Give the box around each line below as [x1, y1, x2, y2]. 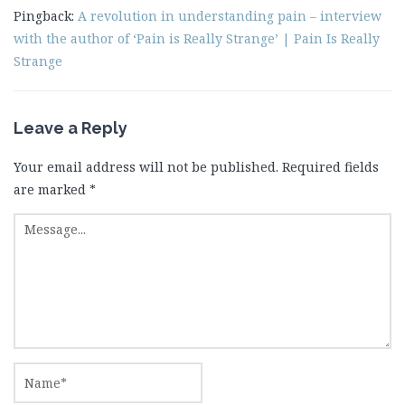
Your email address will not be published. [14, 158, 278, 175]
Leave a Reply [14, 118, 127, 137]
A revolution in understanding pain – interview [78, 7, 381, 24]
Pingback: [14, 7, 78, 24]
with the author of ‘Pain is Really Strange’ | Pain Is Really [14, 30, 380, 47]
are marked [14, 181, 89, 198]
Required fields [282, 158, 379, 175]
